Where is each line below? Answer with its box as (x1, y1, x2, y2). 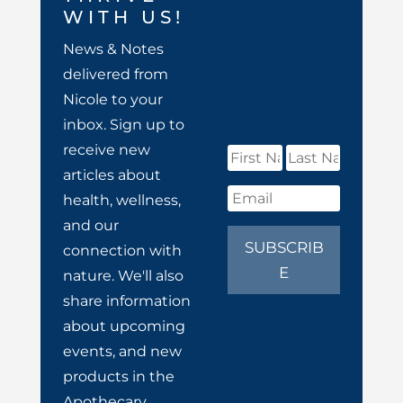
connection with (62, 241, 182, 259)
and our (62, 216, 119, 234)
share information (62, 291, 191, 309)
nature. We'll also (62, 266, 184, 284)
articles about (62, 166, 161, 184)
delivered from (62, 65, 168, 83)
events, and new (62, 342, 182, 360)
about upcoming (62, 317, 185, 335)
